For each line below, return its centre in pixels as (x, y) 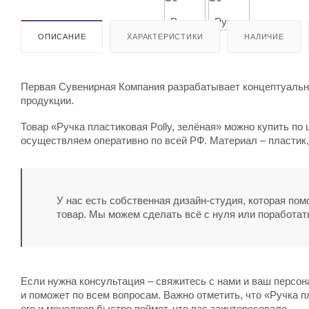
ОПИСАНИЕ (62, 36)
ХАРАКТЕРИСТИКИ (165, 36)
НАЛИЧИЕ (264, 36)
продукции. (47, 100)
